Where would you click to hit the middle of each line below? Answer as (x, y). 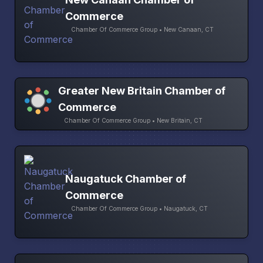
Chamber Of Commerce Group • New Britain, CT (134, 120)
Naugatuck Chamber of (126, 179)
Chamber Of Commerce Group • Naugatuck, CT (139, 209)
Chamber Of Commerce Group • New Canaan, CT (142, 30)
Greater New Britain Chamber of (142, 90)
